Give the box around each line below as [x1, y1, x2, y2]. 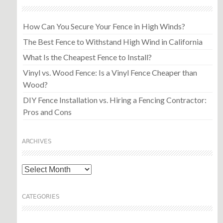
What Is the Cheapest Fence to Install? [22, 52, 152, 62]
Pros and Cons [22, 107, 72, 117]
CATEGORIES [21, 193, 60, 201]
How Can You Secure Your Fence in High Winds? [22, 21, 185, 31]
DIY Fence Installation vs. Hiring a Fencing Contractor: [22, 95, 207, 105]
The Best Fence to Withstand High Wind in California [22, 37, 203, 47]
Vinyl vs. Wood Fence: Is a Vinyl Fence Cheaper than [22, 68, 197, 78]
